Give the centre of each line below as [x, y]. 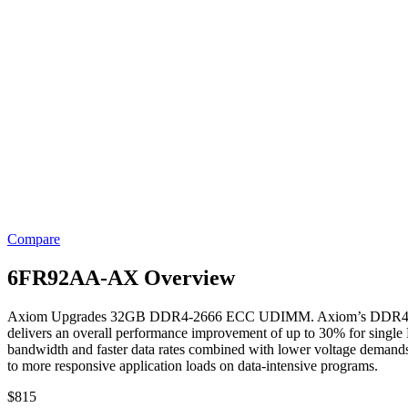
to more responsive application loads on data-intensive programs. [193, 365]
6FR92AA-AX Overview [121, 277]
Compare [34, 239]
